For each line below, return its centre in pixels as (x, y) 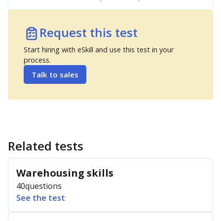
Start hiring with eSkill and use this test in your (99, 50)
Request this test (89, 32)
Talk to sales (55, 74)
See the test (41, 198)
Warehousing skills (65, 173)
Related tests (46, 146)
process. (37, 60)
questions (43, 186)
